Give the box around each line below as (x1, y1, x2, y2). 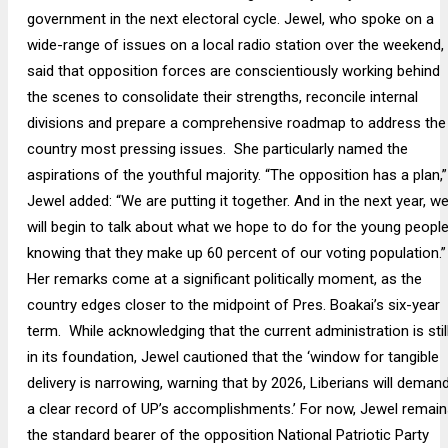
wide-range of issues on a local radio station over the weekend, (26, 36, 444, 55)
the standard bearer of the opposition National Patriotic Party (26, 426, 429, 445)
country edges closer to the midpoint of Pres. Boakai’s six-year (26, 296, 440, 315)
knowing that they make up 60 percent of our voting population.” (26, 244, 446, 263)
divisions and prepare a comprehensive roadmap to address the (26, 114, 446, 133)
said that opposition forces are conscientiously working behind (26, 62, 440, 81)
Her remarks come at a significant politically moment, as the (26, 270, 422, 289)
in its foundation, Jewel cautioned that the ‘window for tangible (26, 348, 439, 367)
